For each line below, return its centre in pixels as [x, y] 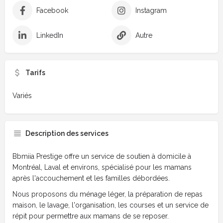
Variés [22, 95]
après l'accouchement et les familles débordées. [91, 178]
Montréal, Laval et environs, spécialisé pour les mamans [102, 167]
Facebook [52, 10]
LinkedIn [50, 35]
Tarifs [35, 72]
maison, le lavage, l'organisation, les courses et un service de [111, 205]
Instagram [151, 10]
